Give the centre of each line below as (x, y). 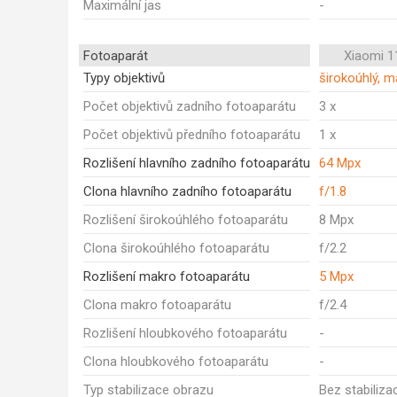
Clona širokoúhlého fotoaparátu (176, 248)
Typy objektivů (124, 78)
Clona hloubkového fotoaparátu (176, 362)
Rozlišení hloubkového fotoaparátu (185, 333)
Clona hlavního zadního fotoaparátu (187, 191)
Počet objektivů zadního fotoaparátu (190, 106)
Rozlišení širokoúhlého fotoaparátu (186, 220)
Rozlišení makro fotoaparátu (167, 276)
